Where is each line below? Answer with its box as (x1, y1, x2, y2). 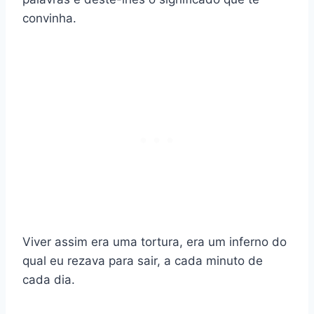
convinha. (22, 11, 76, 26)
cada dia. (22, 273, 75, 287)
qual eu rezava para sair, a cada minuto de (22, 254, 263, 268)
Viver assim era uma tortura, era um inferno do (22, 235, 287, 250)
